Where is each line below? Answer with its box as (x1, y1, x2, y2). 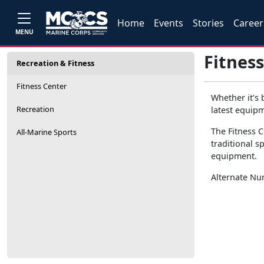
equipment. (211, 150, 257, 161)
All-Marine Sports (16, 127, 77, 137)
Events (154, 16, 184, 29)
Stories (193, 16, 225, 29)
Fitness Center (16, 81, 67, 91)
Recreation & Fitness (16, 58, 94, 68)
